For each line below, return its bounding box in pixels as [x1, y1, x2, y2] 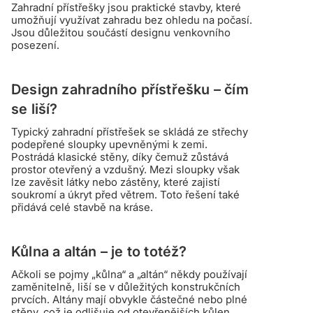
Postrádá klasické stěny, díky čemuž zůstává [11, 150, 228, 163]
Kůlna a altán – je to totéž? [11, 243, 187, 260]
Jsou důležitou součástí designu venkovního [11, 26, 231, 39]
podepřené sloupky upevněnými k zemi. [11, 138, 208, 151]
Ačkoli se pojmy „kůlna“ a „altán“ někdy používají [11, 268, 247, 281]
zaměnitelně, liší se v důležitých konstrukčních [11, 280, 240, 293]
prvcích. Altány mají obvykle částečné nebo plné [11, 293, 247, 306]
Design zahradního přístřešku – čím [11, 81, 249, 98]
